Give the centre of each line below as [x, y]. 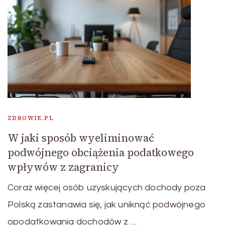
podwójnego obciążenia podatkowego [101, 152]
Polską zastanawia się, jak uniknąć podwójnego [107, 204]
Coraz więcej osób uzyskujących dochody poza [107, 187]
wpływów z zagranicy [63, 167]
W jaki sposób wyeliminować [81, 138]
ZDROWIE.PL [31, 118]
